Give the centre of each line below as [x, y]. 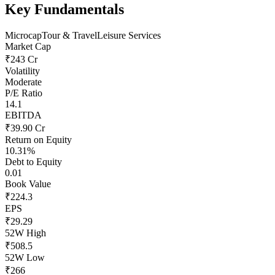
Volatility [22, 71]
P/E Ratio [24, 93]
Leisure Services [129, 35]
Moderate [23, 82]
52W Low [25, 257]
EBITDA [23, 115]
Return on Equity [38, 139]
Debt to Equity [33, 161]
